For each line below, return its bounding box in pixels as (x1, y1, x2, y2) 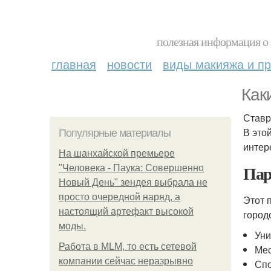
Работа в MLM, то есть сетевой (59, 241, 197, 252)
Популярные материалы (59, 127, 171, 139)
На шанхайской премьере (59, 148, 175, 158)
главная (51, 55, 96, 73)
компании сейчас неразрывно (59, 256, 193, 266)
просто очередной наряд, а (59, 192, 180, 202)
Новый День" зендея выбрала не (59, 177, 207, 188)
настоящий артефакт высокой (59, 206, 194, 217)
